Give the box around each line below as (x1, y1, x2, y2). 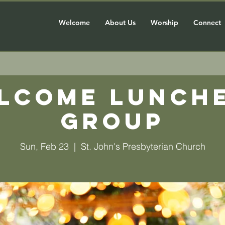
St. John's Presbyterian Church (80, 141, 205, 152)
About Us (104, 18, 136, 27)
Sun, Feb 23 (20, 141, 69, 152)
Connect (193, 18, 221, 27)
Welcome (58, 18, 90, 27)
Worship (150, 18, 178, 27)
